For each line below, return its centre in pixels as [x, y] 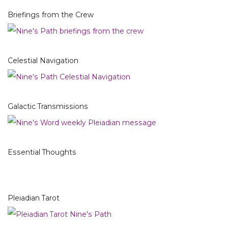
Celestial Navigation [43, 61]
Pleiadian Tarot [34, 198]
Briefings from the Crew [51, 15]
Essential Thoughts [42, 152]
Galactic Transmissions [48, 107]
